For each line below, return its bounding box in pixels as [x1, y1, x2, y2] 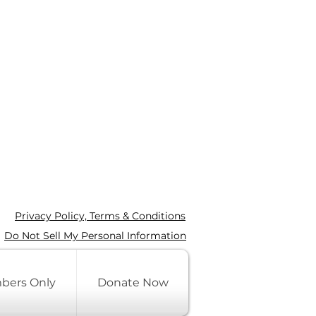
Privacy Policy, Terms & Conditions [15, 209, 186, 222]
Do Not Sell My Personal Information [4, 229, 186, 242]
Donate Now [97, 276, 169, 289]
